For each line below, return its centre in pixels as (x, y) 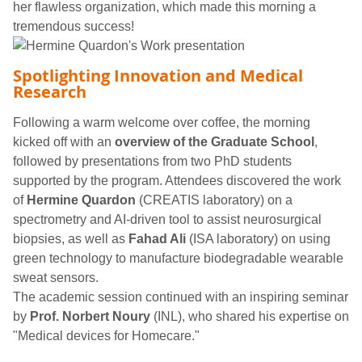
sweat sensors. (56, 277)
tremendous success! (74, 26)
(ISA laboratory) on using (258, 238)
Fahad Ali (157, 238)
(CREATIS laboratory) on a (214, 200)
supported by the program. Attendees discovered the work (177, 180)
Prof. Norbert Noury (90, 316)
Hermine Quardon (81, 200)
